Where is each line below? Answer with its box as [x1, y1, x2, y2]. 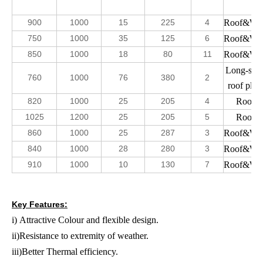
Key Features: [12, 199, 68, 209]
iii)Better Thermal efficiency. [12, 246, 118, 257]
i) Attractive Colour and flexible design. [12, 214, 159, 225]
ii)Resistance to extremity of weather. [12, 230, 149, 241]
